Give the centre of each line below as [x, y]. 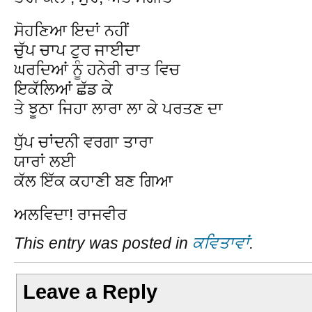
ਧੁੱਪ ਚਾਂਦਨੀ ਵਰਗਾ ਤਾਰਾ [84, 142]
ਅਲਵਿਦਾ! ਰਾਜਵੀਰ [70, 214]
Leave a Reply [91, 291]
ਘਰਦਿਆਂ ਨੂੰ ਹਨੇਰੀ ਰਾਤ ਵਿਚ [97, 69]
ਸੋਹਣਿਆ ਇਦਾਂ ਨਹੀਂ [71, 30]
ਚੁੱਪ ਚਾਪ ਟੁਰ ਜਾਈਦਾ [77, 50]
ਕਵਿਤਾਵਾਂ [221, 243]
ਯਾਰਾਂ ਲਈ [45, 161]
